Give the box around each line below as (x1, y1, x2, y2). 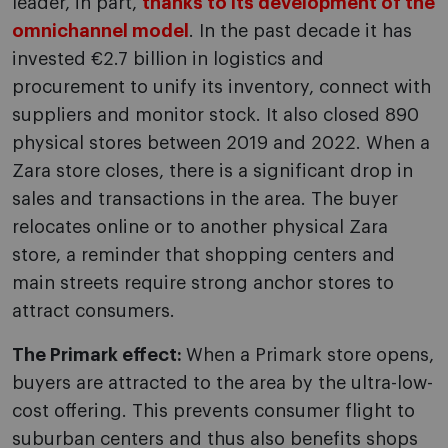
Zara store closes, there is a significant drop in (12, 162, 413, 181)
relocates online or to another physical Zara (12, 218, 388, 237)
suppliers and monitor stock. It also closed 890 (12, 106, 419, 125)
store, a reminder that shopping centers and (12, 246, 395, 265)
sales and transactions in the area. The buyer (12, 190, 398, 209)
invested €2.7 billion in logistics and (12, 50, 324, 69)
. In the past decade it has (189, 22, 412, 41)
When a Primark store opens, (186, 346, 434, 365)
